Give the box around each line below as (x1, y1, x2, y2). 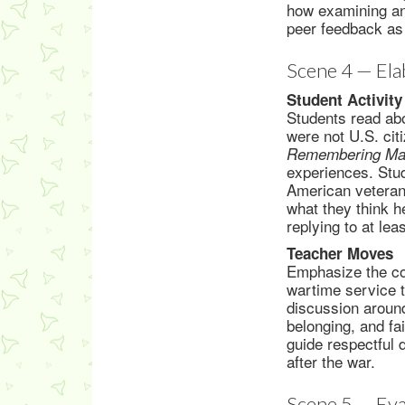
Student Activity (287, 89, 402, 110)
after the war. (287, 350, 375, 372)
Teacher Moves (287, 242, 393, 264)
